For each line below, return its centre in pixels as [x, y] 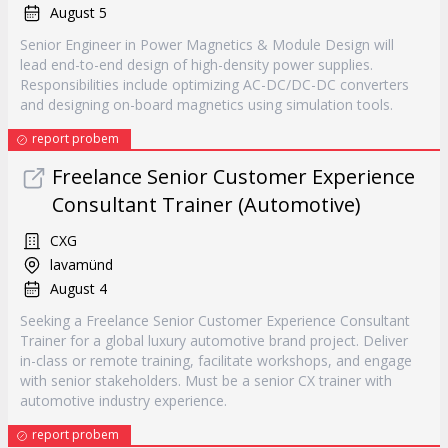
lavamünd [81, 264]
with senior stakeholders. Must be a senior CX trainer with [206, 380]
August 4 [78, 288]
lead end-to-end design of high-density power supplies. [196, 64]
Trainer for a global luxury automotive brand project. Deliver [214, 340]
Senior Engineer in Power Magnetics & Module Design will [207, 44]
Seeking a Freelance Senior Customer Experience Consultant [215, 320]
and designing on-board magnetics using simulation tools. [206, 104]
